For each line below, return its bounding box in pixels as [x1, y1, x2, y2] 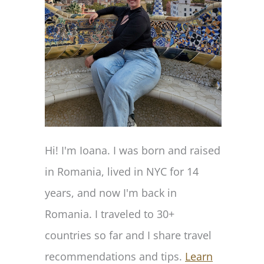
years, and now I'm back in [45, 186, 177, 200]
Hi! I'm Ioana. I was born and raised [45, 143, 220, 158]
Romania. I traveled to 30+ [45, 207, 174, 222]
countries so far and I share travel [45, 228, 212, 243]
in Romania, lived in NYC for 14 [45, 164, 199, 179]
